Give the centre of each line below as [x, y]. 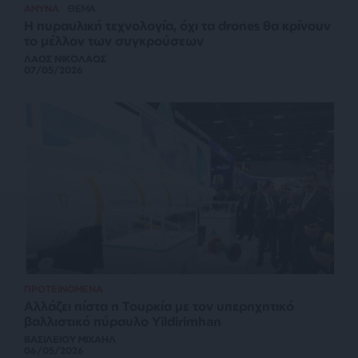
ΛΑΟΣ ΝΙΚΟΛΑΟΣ [65, 59]
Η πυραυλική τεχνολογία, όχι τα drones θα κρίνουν [177, 26]
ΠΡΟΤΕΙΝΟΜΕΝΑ [64, 289]
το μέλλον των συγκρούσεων [114, 41]
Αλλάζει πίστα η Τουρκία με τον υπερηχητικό [159, 306]
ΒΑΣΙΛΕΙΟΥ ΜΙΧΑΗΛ [70, 340]
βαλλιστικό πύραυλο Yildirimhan [123, 322]
